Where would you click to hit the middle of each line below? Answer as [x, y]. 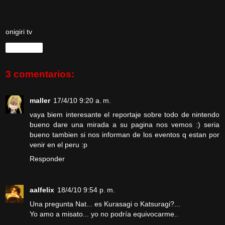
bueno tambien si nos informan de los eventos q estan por [125, 134]
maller [40, 100]
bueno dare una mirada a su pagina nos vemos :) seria [125, 124]
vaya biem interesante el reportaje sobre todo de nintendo [125, 114]
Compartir [24, 48]
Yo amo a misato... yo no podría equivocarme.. [104, 214]
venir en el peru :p [59, 144]
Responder [47, 158]
